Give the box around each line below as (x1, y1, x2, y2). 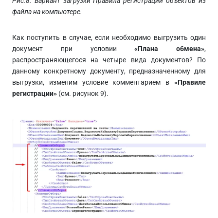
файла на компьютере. (12, 8, 82, 16)
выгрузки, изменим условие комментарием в (12, 78, 174, 87)
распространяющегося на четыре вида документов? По (12, 56, 206, 64)
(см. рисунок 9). (57, 90, 109, 98)
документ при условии (12, 45, 135, 53)
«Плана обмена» (134, 45, 204, 53)
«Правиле (174, 78, 206, 87)
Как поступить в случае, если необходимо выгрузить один (12, 34, 206, 42)
